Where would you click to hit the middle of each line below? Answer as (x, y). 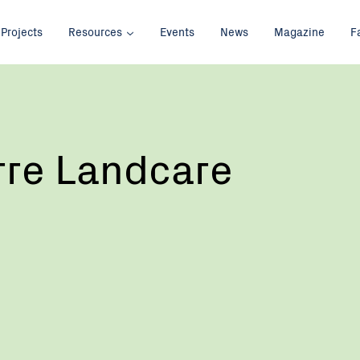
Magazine (300, 32)
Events (178, 32)
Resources (95, 32)
